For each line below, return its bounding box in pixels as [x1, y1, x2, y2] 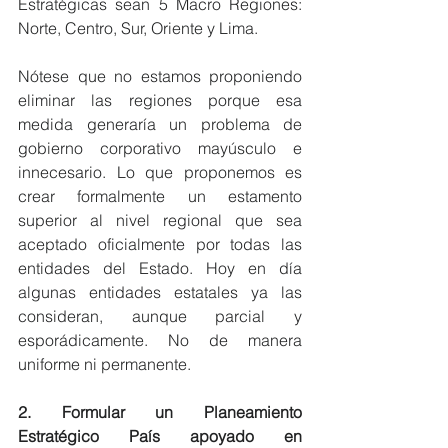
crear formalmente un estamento [18, 186, 302, 206]
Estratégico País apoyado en [18, 426, 302, 446]
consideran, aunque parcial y [18, 306, 302, 326]
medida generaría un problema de [18, 114, 302, 134]
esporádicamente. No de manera [18, 330, 302, 350]
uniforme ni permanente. [18, 354, 191, 374]
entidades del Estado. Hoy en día [18, 258, 302, 278]
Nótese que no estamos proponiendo [18, 66, 302, 86]
